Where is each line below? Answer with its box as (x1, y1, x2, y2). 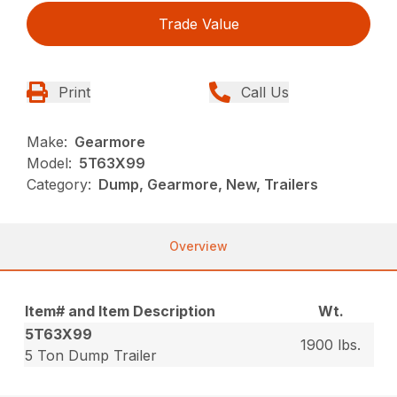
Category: (27, 175, 92, 193)
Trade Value (158, 14, 239, 33)
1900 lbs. (300, 335, 361, 354)
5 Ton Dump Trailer (24, 346, 157, 364)
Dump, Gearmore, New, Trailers (98, 175, 319, 193)
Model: (27, 153, 73, 172)
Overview (169, 237, 228, 253)
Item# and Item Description (24, 301, 215, 320)
